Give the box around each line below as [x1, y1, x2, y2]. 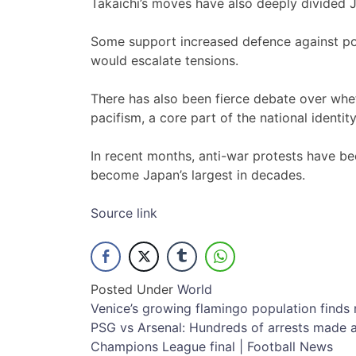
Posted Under [91, 281, 177, 298]
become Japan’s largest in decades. [91, 167, 305, 184]
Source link [91, 205, 157, 222]
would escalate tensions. [91, 52, 238, 69]
